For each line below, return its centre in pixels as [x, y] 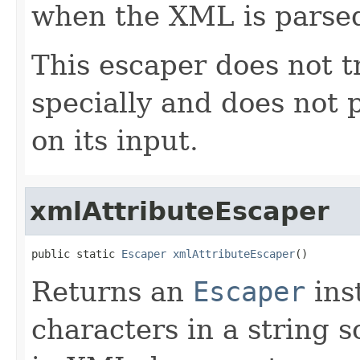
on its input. [115, 140]
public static [76, 254]
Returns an [112, 291]
